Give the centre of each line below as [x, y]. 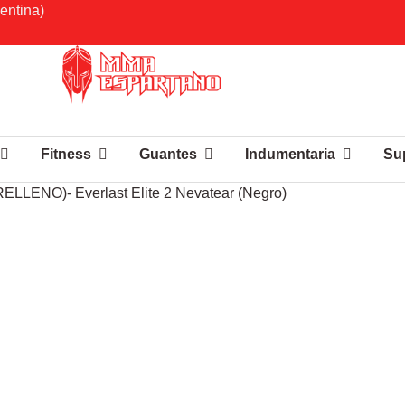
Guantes [168, 154]
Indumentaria [290, 154]
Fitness [66, 154]
